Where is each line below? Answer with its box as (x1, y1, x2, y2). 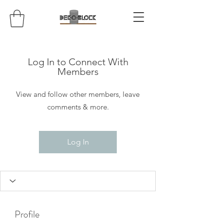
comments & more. (47, 102, 109, 111)
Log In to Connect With (27, 55, 128, 68)
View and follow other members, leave (16, 89, 140, 99)
